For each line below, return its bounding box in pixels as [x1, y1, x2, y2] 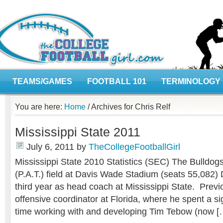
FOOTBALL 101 [87, 77, 146, 86]
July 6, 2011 [26, 142, 74, 152]
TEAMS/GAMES [12, 77, 72, 86]
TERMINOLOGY [161, 77, 221, 86]
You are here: [15, 102, 64, 111]
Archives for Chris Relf [90, 102, 170, 111]
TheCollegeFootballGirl [89, 142, 180, 152]
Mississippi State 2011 [15, 125, 140, 139]
